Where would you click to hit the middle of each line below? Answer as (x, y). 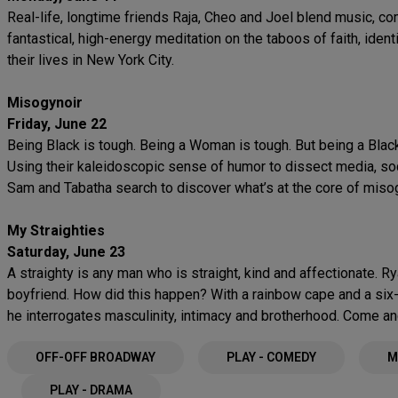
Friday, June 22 (57, 124)
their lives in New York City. (91, 60)
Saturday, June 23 (68, 252)
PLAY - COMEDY (271, 357)
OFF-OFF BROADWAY (96, 357)
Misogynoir (45, 103)
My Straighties (56, 231)
